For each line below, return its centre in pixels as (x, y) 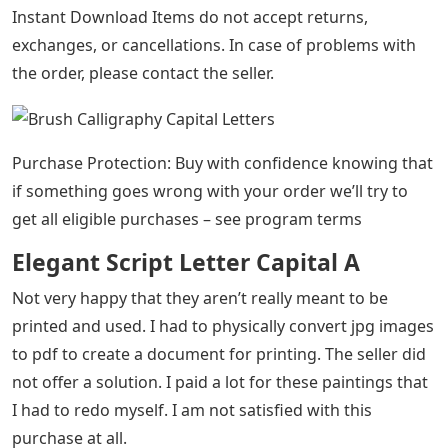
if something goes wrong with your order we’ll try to (210, 190)
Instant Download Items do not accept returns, (190, 17)
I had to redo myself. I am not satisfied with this (192, 409)
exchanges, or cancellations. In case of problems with (214, 45)
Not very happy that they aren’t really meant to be (200, 297)
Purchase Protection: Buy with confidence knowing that (222, 162)
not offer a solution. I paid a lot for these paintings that (220, 381)
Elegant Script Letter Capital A (186, 261)
